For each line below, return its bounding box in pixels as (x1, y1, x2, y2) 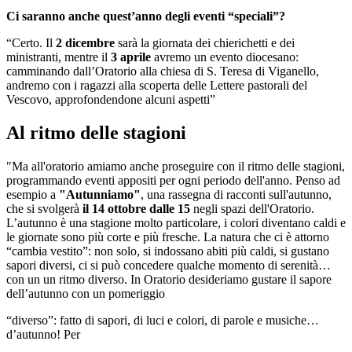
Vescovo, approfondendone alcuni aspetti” (6, 93, 215, 107)
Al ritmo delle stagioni (6, 123, 186, 144)
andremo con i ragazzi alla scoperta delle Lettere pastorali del (6, 79, 307, 93)
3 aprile (111, 50, 151, 64)
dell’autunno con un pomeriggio (6, 286, 165, 300)
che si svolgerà (6, 201, 82, 215)
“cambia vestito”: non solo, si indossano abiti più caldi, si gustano (6, 244, 329, 258)
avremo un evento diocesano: (151, 50, 299, 64)
